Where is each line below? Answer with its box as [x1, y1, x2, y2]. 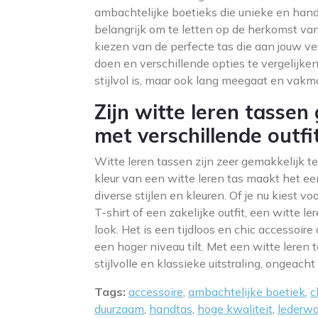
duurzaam [94, 302, 144, 316]
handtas [149, 302, 192, 316]
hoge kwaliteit [197, 302, 273, 316]
